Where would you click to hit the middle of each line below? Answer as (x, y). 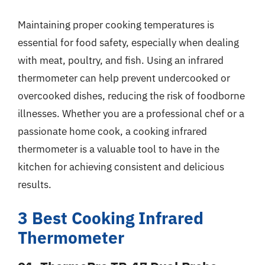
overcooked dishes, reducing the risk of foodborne (131, 96)
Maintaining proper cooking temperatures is (116, 25)
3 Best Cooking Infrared (111, 218)
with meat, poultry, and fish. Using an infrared (121, 60)
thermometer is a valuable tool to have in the (119, 149)
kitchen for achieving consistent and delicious (121, 167)
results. (35, 184)
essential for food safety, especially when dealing (128, 42)
